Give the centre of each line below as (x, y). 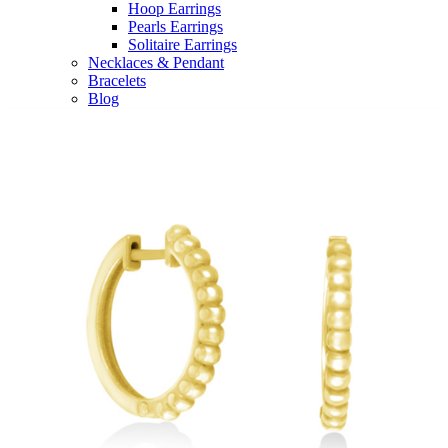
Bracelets (117, 80)
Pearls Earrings (175, 26)
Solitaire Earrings (182, 44)
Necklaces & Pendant (156, 62)
